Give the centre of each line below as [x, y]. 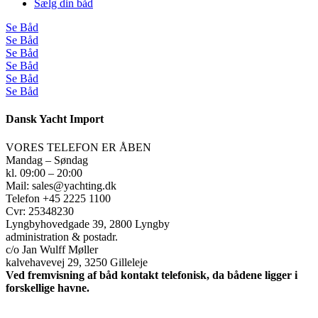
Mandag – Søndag [47, 160]
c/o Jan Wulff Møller [52, 249]
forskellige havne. [48, 287]
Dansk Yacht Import [55, 119]
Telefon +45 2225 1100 [58, 198]
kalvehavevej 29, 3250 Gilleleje [77, 262]
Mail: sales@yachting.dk [61, 185]
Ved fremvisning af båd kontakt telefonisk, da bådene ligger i [152, 275]
